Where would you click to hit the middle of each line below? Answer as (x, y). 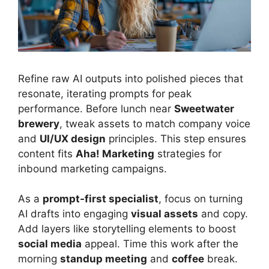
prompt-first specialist (101, 199)
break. (221, 259)
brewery (39, 123)
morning (39, 259)
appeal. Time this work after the (160, 244)
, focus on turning (201, 199)
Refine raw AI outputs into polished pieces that (131, 78)
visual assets (165, 214)
